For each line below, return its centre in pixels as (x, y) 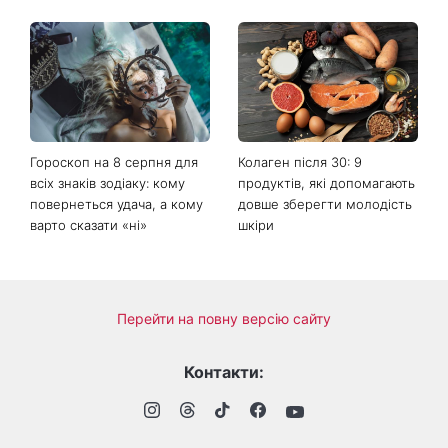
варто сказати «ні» (88, 224)
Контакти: (224, 371)
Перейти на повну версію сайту (224, 318)
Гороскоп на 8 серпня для (114, 161)
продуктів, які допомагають (326, 182)
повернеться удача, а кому (116, 203)
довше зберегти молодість (324, 203)
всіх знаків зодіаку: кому (107, 182)
